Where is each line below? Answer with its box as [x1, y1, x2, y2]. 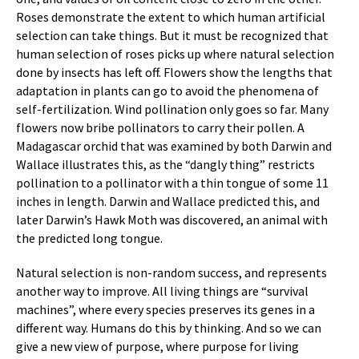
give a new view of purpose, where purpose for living [16, 338, 299, 354]
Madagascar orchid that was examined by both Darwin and [16, 138, 332, 154]
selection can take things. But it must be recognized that [16, 27, 329, 43]
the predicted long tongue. [16, 230, 163, 246]
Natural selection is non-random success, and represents [16, 264, 327, 280]
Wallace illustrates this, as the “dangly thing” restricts [16, 156, 315, 172]
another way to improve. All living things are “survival [16, 283, 309, 299]
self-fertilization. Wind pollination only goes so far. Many [16, 101, 329, 117]
